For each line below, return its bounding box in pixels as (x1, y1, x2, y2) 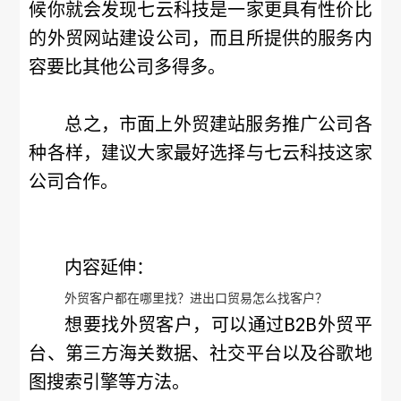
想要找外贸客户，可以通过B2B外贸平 (64, 314, 372, 336)
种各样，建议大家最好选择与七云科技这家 (29, 142, 372, 164)
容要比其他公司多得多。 (29, 56, 226, 78)
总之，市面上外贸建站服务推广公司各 (64, 114, 372, 135)
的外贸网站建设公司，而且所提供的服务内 (29, 28, 372, 49)
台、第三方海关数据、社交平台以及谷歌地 (29, 343, 372, 364)
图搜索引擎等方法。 (29, 371, 191, 393)
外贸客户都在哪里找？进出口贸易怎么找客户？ (64, 291, 328, 305)
